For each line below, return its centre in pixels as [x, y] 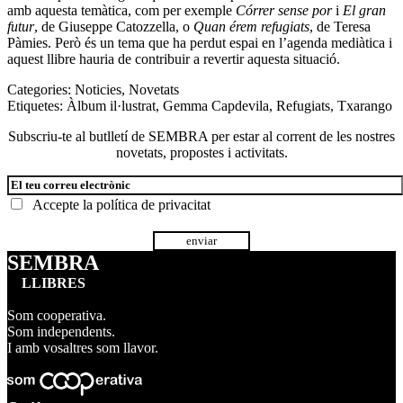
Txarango [365, 106]
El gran [364, 11]
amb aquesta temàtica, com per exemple [121, 11]
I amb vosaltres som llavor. [83, 348]
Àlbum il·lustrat [111, 106]
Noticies [98, 90]
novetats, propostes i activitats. [201, 153]
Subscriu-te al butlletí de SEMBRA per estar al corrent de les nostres [201, 137]
